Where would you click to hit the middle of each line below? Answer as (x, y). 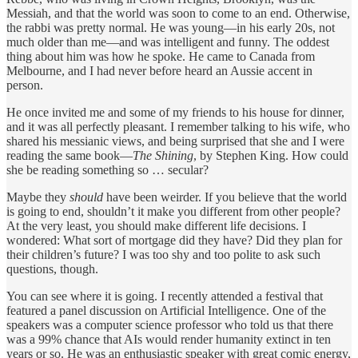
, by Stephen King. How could (271, 155)
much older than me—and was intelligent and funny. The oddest (168, 42)
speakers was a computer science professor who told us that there (170, 324)
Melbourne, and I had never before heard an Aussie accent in (159, 70)
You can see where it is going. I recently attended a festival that (165, 296)
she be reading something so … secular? (107, 169)
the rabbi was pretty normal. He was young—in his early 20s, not (171, 27)
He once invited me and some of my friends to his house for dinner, (175, 112)
